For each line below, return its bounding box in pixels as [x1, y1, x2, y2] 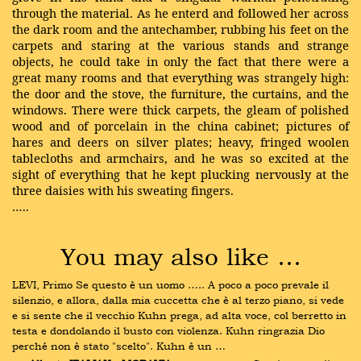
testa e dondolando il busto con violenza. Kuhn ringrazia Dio [12, 323, 325, 338]
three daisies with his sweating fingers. [12, 182, 234, 198]
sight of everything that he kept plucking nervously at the [12, 166, 349, 182]
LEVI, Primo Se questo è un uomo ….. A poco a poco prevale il [12, 277, 329, 292]
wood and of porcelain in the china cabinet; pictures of [12, 118, 349, 134]
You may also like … [60, 241, 301, 271]
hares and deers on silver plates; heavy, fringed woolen [12, 134, 349, 150]
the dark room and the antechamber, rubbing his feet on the [12, 21, 349, 37]
